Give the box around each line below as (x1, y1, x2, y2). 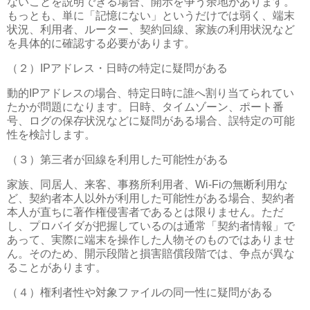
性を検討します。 (7, 129, 95, 141)
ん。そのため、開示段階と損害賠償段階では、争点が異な (7, 247, 295, 259)
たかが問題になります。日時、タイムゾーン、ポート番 (7, 101, 284, 113)
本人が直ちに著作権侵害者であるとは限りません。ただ (7, 206, 284, 218)
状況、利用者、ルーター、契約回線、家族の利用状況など (7, 24, 295, 36)
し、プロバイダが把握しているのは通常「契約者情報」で (7, 219, 295, 232)
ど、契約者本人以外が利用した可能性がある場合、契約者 (7, 192, 295, 204)
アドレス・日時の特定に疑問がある (51, 62, 228, 75)
